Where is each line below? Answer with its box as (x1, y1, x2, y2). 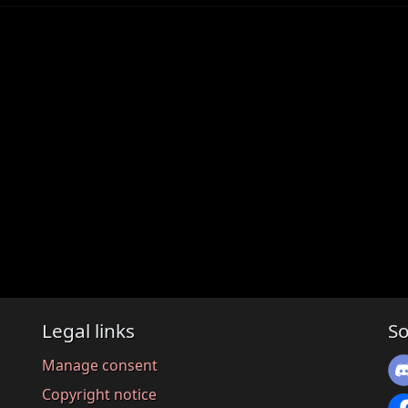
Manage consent (42, 354, 158, 375)
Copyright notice (42, 383, 157, 404)
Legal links (42, 318, 135, 344)
